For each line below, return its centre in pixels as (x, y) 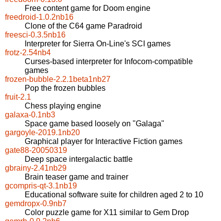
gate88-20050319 (36, 150)
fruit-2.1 (18, 97)
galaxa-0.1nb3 (30, 115)
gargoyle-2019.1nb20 (42, 133)
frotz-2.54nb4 (28, 53)
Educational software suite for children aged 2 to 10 (114, 195)
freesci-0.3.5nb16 (35, 35)
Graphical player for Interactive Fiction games (104, 142)
